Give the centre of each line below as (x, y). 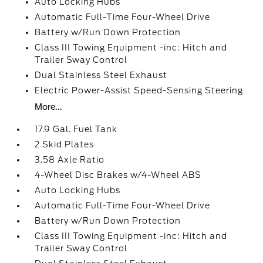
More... (49, 107)
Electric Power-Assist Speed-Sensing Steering (139, 90)
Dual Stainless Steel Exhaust (101, 75)
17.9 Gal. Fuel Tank (76, 129)
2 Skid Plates (65, 144)
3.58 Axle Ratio (70, 160)
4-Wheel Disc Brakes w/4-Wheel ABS (118, 175)
